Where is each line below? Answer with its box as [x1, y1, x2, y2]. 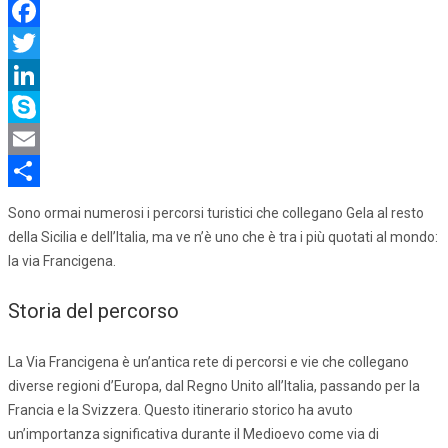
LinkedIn [8, 98, 60, 115]
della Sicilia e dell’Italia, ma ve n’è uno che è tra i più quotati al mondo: [8, 228, 438, 245]
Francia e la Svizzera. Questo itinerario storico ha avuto [8, 401, 353, 418]
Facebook [8, 34, 69, 51]
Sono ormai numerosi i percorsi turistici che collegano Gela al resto [8, 204, 424, 221]
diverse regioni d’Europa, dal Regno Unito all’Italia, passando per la [8, 377, 420, 394]
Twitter [8, 66, 54, 83]
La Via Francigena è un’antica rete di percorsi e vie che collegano [8, 353, 409, 370]
